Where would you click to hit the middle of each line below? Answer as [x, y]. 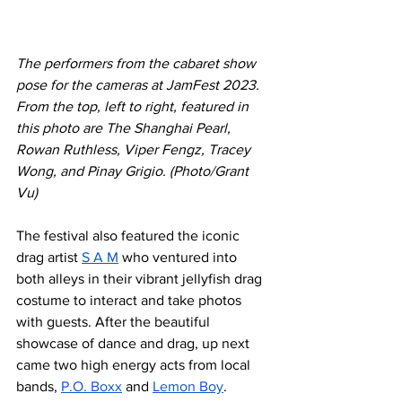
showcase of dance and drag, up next [135, 343]
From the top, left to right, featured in [134, 106]
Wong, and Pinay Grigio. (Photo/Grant [134, 170]
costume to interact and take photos [131, 300]
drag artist [49, 257]
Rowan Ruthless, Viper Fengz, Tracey [135, 149]
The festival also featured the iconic [130, 235]
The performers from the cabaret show [138, 63]
